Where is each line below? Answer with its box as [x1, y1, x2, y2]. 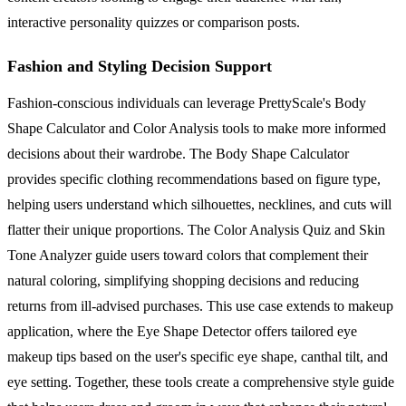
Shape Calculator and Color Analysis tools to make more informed [7, 121, 386, 137]
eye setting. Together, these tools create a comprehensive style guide [7, 374, 394, 391]
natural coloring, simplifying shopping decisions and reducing [7, 273, 359, 289]
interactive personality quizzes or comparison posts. [7, 14, 300, 31]
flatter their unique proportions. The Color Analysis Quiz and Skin [7, 222, 385, 238]
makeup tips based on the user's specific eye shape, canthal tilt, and [7, 349, 388, 365]
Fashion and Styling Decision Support [7, 57, 272, 76]
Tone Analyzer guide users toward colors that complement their [7, 247, 368, 264]
